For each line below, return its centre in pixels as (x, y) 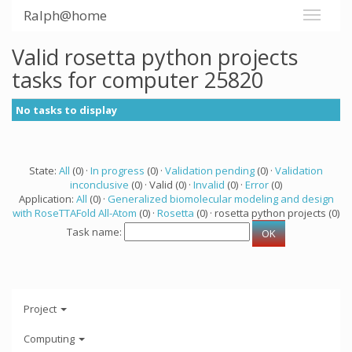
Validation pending (210, 170)
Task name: (95, 232)
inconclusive (99, 185)
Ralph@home (65, 15)
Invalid (209, 185)
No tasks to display (66, 110)
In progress (117, 170)
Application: (47, 199)
